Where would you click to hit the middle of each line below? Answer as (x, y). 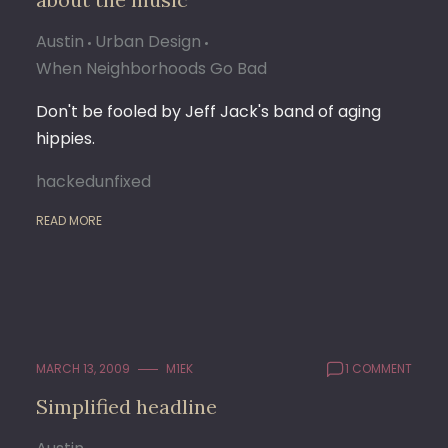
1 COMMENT (378, 368)
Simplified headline (126, 406)
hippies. (65, 138)
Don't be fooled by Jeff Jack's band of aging (208, 111)
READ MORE (69, 220)
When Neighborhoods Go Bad (151, 68)
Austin (60, 41)
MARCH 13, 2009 (83, 368)
